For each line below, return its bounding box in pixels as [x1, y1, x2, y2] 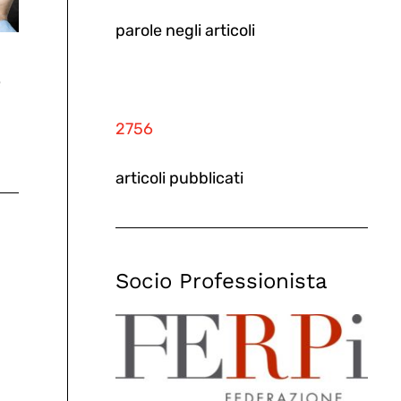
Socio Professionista [115, 269, 328, 294]
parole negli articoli [115, 21, 256, 41]
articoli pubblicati [115, 168, 244, 189]
